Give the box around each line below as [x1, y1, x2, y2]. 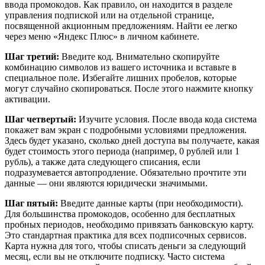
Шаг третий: [5, 51, 59, 62]
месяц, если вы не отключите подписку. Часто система [5, 251, 225, 261]
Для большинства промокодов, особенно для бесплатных [5, 208, 235, 219]
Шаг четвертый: [5, 114, 76, 124]
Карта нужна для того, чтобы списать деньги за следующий [5, 240, 246, 251]
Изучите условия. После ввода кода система [76, 114, 257, 124]
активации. [5, 93, 50, 104]
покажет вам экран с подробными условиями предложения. [5, 124, 247, 135]
